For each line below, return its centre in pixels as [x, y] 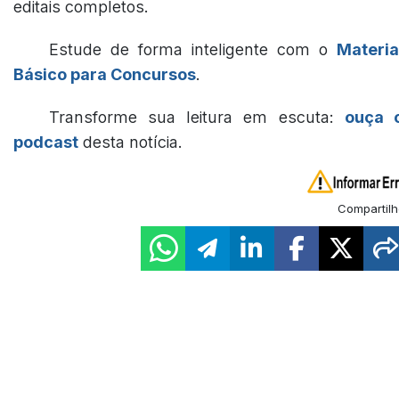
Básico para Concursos [105, 74]
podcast [46, 142]
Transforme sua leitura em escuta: [197, 117]
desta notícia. [130, 142]
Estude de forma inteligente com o [193, 49]
